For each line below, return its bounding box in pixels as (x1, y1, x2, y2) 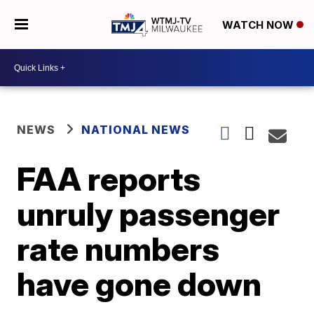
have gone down (17, 264, 262, 303)
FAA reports (17, 159, 201, 198)
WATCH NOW (221, 18, 296, 32)
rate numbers (17, 229, 220, 268)
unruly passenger (17, 194, 280, 233)
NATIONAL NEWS (81, 123, 191, 137)
